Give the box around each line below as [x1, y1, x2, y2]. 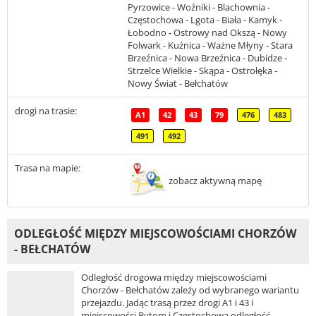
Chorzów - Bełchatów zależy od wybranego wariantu [81, 283, 299, 296]
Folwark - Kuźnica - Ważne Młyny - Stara [128, 38, 293, 51]
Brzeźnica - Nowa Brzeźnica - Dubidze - [128, 51, 287, 64]
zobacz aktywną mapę [169, 174, 262, 187]
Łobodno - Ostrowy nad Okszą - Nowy [128, 25, 287, 39]
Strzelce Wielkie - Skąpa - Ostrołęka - [128, 63, 277, 77]
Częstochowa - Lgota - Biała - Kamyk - [128, 13, 282, 26]
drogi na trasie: [15, 104, 77, 117]
